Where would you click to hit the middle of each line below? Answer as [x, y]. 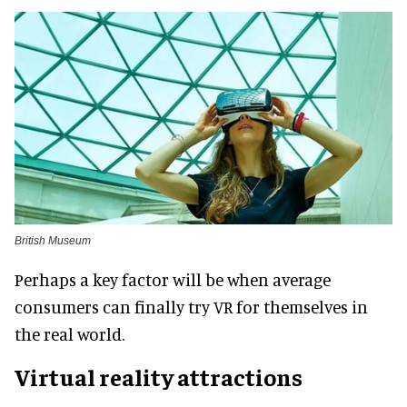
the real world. [69, 334]
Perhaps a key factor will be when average [173, 280]
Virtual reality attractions [159, 377]
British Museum [53, 241]
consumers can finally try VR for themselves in [191, 307]
